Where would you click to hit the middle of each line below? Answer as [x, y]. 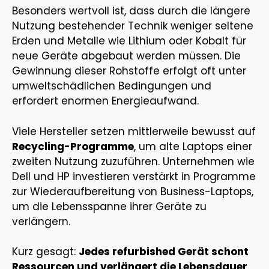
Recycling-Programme [73, 146]
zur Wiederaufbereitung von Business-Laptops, [133, 191]
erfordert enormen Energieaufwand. [105, 101]
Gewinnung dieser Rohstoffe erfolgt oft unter [129, 71]
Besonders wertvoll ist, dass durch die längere [131, 11]
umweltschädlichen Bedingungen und [112, 86]
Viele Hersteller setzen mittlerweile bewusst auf [134, 131]
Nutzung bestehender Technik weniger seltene [133, 26]
